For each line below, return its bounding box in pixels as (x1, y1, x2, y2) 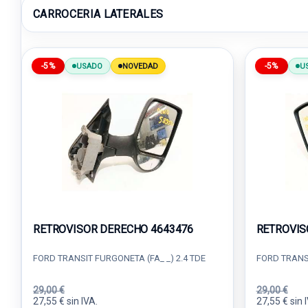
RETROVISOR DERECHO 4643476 (33, 223, 194, 236)
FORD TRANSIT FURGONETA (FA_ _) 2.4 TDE (33, 253, 206, 263)
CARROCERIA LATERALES (33, 7, 164, 21)
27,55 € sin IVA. (33, 296, 98, 307)
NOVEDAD (122, 61, 159, 71)
